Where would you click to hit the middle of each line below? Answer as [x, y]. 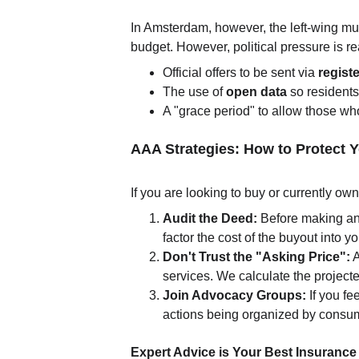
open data [257, 92]
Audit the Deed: [210, 218]
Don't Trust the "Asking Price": [257, 257]
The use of [195, 92]
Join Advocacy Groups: [235, 295]
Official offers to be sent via [241, 73]
